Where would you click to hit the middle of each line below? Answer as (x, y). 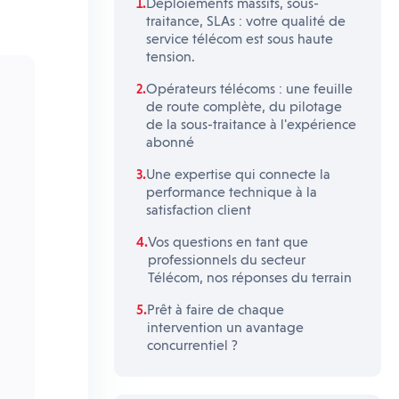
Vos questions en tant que (228, 242)
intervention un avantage (225, 327)
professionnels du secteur (227, 260)
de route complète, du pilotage (244, 106)
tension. (171, 57)
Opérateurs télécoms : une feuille (249, 89)
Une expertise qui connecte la (238, 174)
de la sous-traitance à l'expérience (251, 124)
